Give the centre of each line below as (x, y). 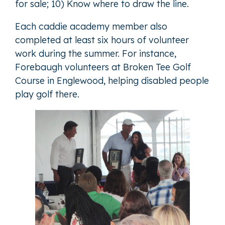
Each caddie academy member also (91, 26)
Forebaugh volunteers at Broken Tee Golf (103, 67)
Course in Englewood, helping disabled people (112, 80)
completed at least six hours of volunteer (102, 40)
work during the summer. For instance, (96, 53)
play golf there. (47, 94)
